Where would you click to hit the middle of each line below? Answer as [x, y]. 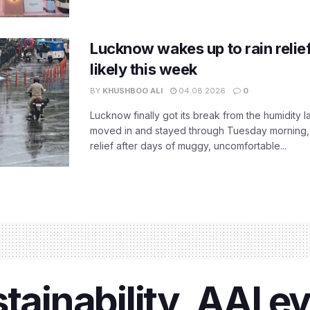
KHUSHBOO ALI [133, 90]
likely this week [144, 69]
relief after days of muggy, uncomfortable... [188, 145]
